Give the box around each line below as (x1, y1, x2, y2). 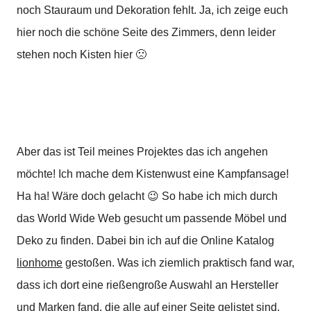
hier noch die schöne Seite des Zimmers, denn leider (17, 26, 276, 38)
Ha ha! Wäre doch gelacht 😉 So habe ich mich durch (17, 190, 278, 202)
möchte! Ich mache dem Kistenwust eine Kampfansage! (17, 168, 289, 180)
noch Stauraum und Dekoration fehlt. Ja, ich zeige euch (17, 4, 288, 16)
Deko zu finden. (17, 235, 96, 246)
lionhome (17, 257, 62, 269)
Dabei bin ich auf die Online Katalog (96, 235, 274, 246)
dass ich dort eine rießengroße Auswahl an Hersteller (17, 279, 278, 291)
